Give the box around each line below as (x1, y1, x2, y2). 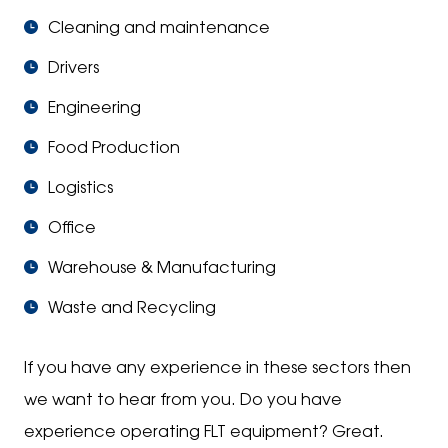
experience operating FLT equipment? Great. (24, 425, 384, 441)
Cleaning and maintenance (48, 21, 270, 37)
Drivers (48, 61, 99, 77)
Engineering (48, 101, 141, 117)
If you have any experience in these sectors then (24, 361, 411, 377)
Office (48, 221, 96, 237)
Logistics (48, 181, 113, 197)
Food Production (48, 141, 180, 157)
